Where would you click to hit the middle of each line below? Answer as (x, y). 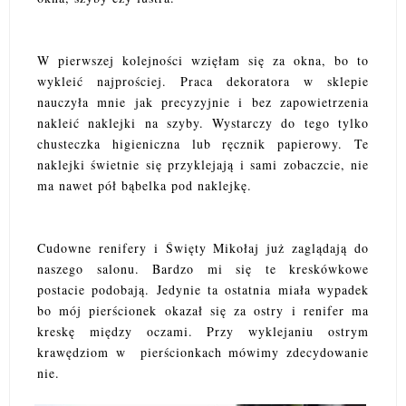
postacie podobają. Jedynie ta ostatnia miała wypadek (203, 289)
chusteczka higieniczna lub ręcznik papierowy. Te (203, 143)
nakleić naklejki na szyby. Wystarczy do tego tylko (203, 122)
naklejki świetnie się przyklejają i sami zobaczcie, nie (203, 164)
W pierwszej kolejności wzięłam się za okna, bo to (203, 60)
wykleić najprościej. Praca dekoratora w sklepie (203, 81)
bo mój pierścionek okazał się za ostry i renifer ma (203, 310)
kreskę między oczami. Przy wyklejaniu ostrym (203, 331)
